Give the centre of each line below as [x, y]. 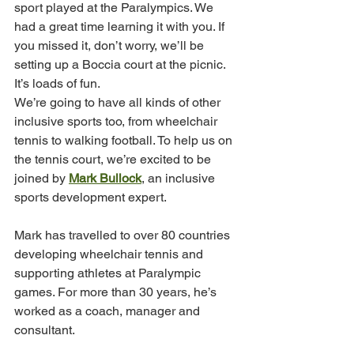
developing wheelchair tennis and [110, 254]
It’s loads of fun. [57, 84]
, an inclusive [180, 179]
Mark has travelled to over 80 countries [124, 235]
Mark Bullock [105, 179]
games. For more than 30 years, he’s [117, 292]
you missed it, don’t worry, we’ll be [111, 46]
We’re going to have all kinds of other [119, 103]
